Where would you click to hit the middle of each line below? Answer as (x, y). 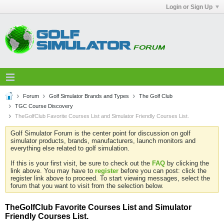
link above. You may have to (53, 171)
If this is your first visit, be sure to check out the (81, 163)
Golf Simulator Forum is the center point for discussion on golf (100, 133)
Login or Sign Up (189, 7)
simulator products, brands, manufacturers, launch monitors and (103, 141)
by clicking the (187, 163)
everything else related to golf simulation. (70, 148)
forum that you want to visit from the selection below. (87, 186)
